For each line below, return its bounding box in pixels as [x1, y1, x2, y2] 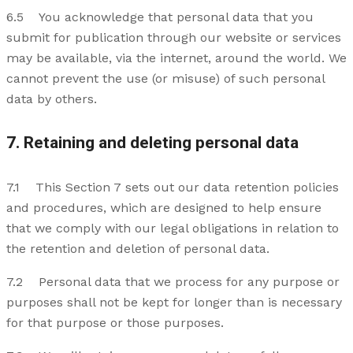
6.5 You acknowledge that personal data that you [6, 9, 314, 25]
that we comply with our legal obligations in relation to [6, 221, 339, 236]
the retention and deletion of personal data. [6, 241, 269, 257]
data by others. [6, 91, 97, 107]
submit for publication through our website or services [6, 30, 341, 46]
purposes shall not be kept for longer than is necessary [6, 295, 342, 310]
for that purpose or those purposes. [6, 315, 224, 331]
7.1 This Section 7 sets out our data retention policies [6, 180, 339, 195]
